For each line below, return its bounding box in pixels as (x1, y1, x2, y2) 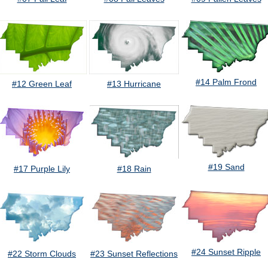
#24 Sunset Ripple (191, 247, 261, 257)
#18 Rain (117, 164, 151, 174)
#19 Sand (208, 162, 245, 172)
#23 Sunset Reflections (90, 249, 178, 259)
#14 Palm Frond (196, 77, 257, 87)
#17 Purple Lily (14, 164, 70, 174)
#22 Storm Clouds (8, 249, 76, 259)
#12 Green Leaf (12, 79, 72, 89)
